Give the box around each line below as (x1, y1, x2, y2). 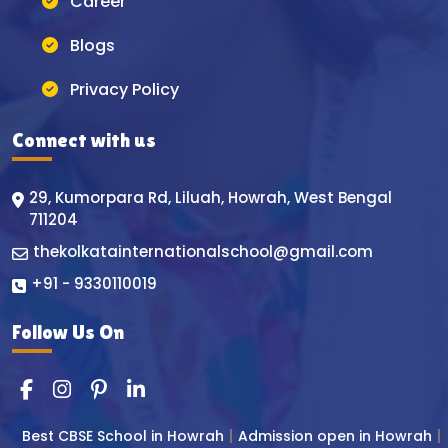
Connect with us (12, 128, 156, 151)
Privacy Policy (66, 77, 179, 101)
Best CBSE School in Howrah (22, 425, 224, 446)
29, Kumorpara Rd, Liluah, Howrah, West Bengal (29, 186, 392, 208)
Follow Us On (12, 320, 124, 343)
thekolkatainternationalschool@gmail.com (33, 240, 373, 262)
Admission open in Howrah (238, 425, 432, 446)
